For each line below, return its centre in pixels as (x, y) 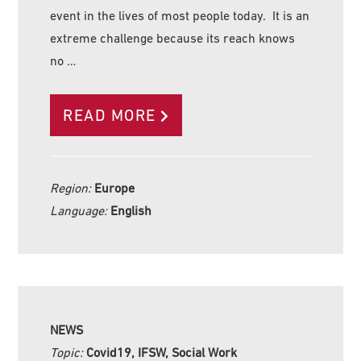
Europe (115, 188)
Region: (73, 188)
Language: (81, 211)
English (131, 211)
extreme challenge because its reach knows (173, 38)
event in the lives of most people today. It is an (180, 16)
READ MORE (110, 116)
